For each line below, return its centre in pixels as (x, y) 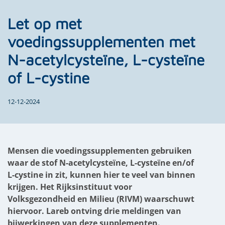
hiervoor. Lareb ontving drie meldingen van (94, 211)
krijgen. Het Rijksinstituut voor (70, 187)
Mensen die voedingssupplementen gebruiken (100, 151)
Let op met (45, 23)
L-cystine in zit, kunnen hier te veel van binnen (101, 175)
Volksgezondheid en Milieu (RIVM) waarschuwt (101, 199)
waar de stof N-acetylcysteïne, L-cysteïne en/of (101, 163)
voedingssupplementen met (101, 41)
